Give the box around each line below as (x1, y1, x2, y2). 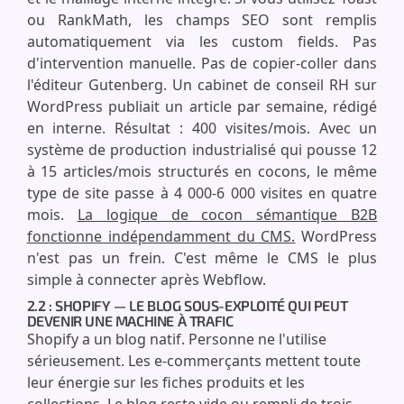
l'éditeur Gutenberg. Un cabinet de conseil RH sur (26, 75, 378, 95)
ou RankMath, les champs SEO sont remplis (26, 10, 378, 30)
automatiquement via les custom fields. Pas (26, 32, 378, 51)
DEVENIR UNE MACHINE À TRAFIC (26, 312, 234, 329)
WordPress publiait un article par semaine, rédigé (26, 96, 378, 116)
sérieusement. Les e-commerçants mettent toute (26, 351, 361, 371)
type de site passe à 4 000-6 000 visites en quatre (26, 183, 378, 203)
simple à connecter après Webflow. (26, 270, 266, 289)
